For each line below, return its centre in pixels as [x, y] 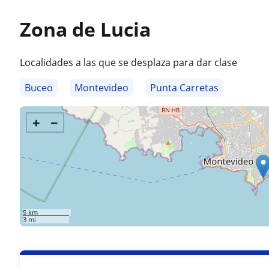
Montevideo [102, 88]
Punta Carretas [185, 88]
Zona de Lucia [86, 29]
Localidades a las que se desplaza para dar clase [129, 62]
